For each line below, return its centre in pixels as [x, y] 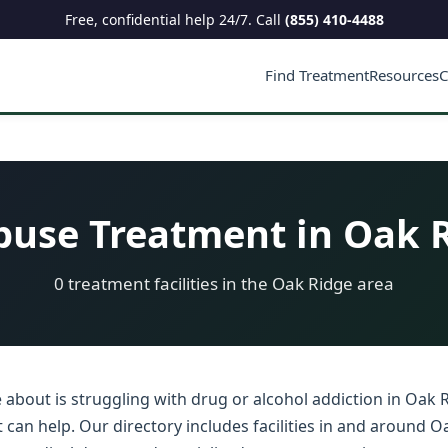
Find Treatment [317, 75]
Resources [404, 75]
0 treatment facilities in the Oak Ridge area [224, 283]
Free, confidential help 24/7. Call [174, 19]
